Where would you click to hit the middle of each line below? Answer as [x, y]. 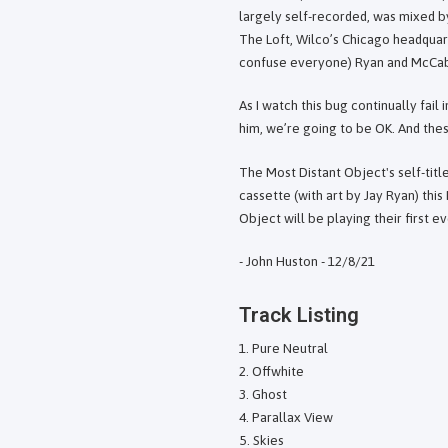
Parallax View [292, 417]
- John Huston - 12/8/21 [307, 260]
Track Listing [299, 315]
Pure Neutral [290, 348]
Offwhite [278, 371]
